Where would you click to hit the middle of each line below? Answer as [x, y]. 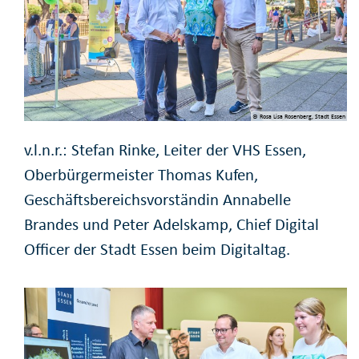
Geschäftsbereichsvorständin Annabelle [157, 200]
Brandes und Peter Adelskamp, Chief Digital [171, 225]
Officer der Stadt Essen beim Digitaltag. [157, 250]
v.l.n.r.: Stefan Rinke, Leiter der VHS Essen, [165, 150]
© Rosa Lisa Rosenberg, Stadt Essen [298, 117]
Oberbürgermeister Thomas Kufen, [141, 175]
